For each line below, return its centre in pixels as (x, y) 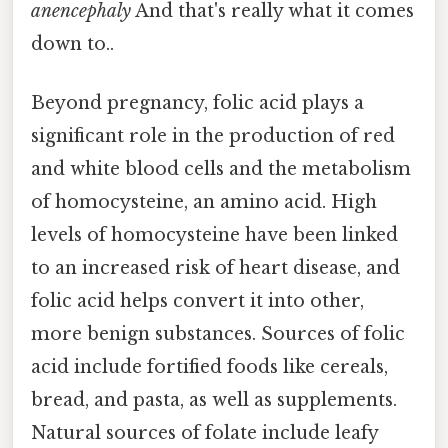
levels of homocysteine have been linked (214, 235)
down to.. (72, 44)
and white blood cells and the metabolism (221, 169)
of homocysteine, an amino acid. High (204, 202)
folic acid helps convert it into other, (197, 301)
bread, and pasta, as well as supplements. (214, 400)
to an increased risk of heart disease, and (215, 268)
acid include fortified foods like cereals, (209, 367)
